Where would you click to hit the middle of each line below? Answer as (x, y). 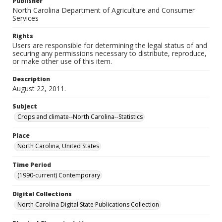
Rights (23, 36)
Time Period (32, 165)
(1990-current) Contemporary (59, 175)
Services (26, 18)
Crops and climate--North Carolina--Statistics (80, 117)
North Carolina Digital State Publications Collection (88, 204)
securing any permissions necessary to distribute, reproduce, (110, 53)
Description (31, 79)
